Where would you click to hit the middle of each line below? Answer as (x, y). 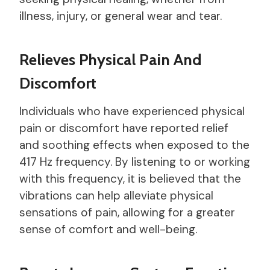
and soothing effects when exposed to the (134, 145)
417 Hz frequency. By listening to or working (135, 162)
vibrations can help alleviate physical (116, 195)
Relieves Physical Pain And (110, 59)
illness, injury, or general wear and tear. (121, 16)
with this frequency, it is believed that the (130, 178)
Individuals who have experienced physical (132, 111)
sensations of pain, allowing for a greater (127, 212)
